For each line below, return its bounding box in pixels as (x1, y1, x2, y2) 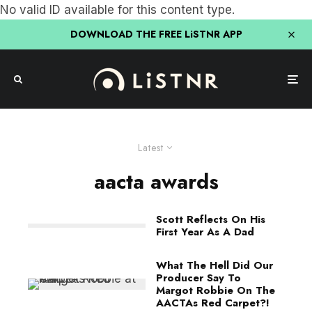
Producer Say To (156, 270, 241, 286)
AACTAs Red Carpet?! (156, 295, 270, 311)
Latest (138, 141, 164, 155)
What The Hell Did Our (156, 258, 273, 273)
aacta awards (93, 167, 219, 196)
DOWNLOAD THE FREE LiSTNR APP (70, 27, 242, 41)
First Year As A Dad (156, 224, 254, 240)
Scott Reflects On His (156, 212, 265, 227)
